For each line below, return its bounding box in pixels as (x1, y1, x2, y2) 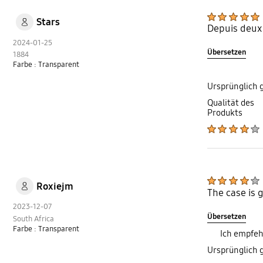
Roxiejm (36, 180, 73, 193)
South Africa (13, 214, 55, 224)
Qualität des (207, 97, 254, 109)
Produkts (207, 107, 242, 119)
